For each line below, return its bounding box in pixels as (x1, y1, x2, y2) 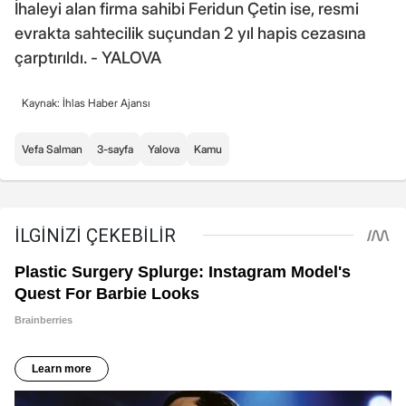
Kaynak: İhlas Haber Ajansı (22, 95, 150, 110)
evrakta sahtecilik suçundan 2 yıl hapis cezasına (14, 23, 366, 43)
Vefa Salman (22, 141, 82, 156)
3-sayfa (97, 141, 133, 156)
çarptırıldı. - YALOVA (14, 47, 161, 67)
